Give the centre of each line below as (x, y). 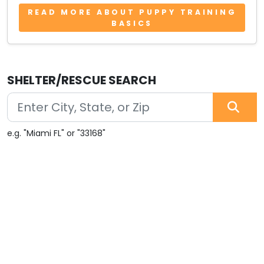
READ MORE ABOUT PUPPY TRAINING (132, 12)
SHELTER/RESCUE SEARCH (82, 80)
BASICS (132, 24)
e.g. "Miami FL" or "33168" (56, 133)
